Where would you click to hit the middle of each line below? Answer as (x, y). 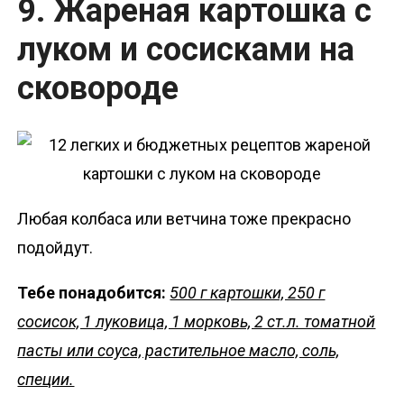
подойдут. (55, 248)
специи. (46, 380)
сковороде (98, 89)
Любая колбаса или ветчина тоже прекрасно (184, 219)
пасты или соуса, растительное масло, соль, (179, 351)
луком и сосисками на (186, 50)
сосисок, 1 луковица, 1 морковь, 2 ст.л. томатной (197, 322)
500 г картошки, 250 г (248, 293)
